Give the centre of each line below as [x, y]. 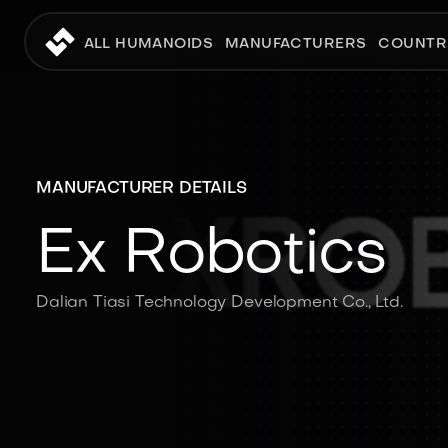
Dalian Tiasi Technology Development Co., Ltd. [219, 303]
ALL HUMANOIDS [148, 44]
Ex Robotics [211, 256]
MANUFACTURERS [295, 44]
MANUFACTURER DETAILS [141, 189]
